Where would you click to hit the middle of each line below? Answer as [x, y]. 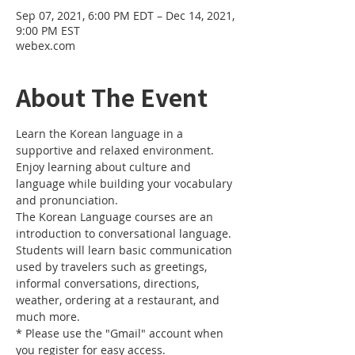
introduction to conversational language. [125, 233]
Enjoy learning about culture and [105, 167]
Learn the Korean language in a [101, 134]
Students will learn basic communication [126, 250]
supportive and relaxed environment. [116, 150]
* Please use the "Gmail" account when [121, 333]
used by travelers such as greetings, [113, 267]
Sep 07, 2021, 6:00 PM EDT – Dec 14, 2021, [125, 15]
